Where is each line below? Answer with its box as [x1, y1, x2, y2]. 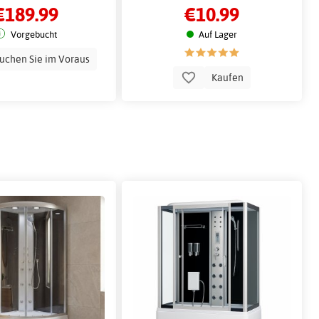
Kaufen [209, 70, 246, 84]
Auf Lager [198, 28, 237, 40]
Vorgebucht [10, 28, 57, 40]
